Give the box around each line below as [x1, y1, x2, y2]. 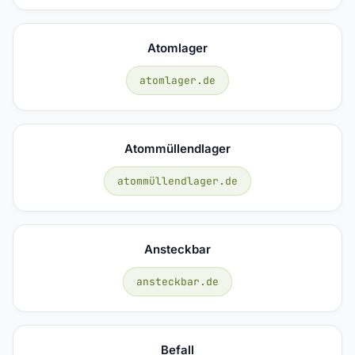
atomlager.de [139, 73, 216, 87]
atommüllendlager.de [117, 174, 238, 188]
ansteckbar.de [136, 274, 219, 288]
